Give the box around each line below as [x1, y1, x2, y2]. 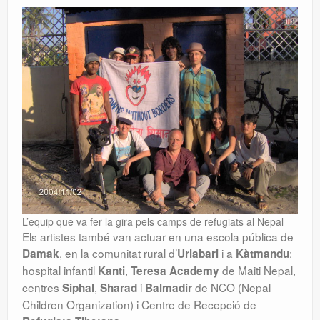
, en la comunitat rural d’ [59, 245, 177, 261]
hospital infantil [22, 262, 98, 279]
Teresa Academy [131, 263, 219, 279]
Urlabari [177, 246, 219, 262]
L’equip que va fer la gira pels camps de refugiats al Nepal [22, 214, 284, 229]
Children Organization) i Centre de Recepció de [22, 296, 256, 313]
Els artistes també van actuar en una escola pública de [22, 229, 294, 245]
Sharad [100, 280, 137, 296]
